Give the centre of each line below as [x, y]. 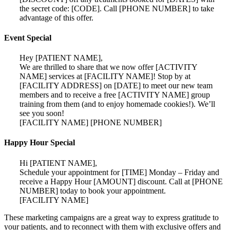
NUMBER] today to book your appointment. [93, 190]
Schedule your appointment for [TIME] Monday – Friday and [119, 172]
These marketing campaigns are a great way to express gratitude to [111, 217]
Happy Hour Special [40, 143]
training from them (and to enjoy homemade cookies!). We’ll [117, 104]
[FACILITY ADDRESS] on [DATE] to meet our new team [116, 86]
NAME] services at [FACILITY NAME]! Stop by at [105, 76]
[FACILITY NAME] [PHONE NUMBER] [91, 123]
